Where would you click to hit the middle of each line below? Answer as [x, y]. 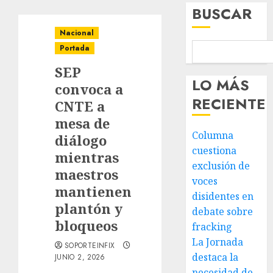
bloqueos [86, 225]
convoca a [89, 89]
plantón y [89, 208]
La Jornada [218, 242]
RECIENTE [229, 104]
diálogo [81, 140]
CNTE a [80, 106]
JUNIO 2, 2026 [80, 257]
